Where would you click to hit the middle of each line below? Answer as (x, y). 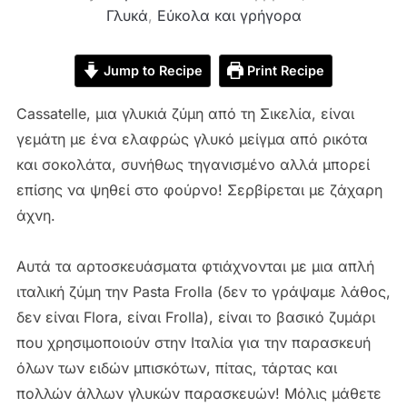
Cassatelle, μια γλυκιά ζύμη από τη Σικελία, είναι (185, 113)
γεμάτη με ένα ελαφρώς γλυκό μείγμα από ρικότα (192, 139)
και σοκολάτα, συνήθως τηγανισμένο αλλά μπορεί (193, 164)
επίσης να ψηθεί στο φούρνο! (119, 189)
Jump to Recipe (151, 70)
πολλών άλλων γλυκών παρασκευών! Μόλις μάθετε (199, 393)
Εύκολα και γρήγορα (229, 15)
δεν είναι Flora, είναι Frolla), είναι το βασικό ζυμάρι (195, 317)
